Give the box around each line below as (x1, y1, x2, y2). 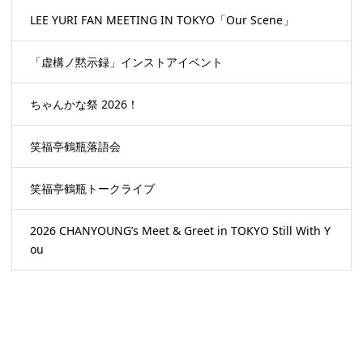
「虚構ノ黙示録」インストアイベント (29, 54, 223, 70)
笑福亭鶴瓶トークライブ (29, 181, 155, 197)
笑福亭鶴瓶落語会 (29, 139, 121, 155)
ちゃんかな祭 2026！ (29, 96, 139, 113)
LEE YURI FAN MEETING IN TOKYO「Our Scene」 (29, 12, 294, 28)
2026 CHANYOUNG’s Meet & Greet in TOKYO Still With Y (29, 223, 331, 239)
